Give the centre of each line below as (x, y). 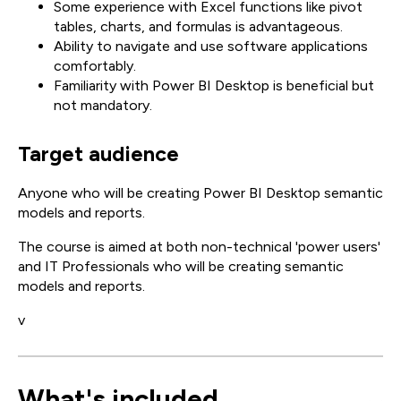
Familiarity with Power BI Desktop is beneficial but (214, 85)
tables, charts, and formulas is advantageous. (198, 26)
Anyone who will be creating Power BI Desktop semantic (200, 193)
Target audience (98, 154)
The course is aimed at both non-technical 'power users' (199, 247)
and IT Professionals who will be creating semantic (181, 266)
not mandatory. (103, 105)
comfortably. (95, 66)
